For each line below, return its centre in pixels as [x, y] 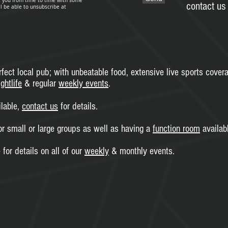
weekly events [83, 83]
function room [176, 129]
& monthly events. [142, 151]
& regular [40, 83]
